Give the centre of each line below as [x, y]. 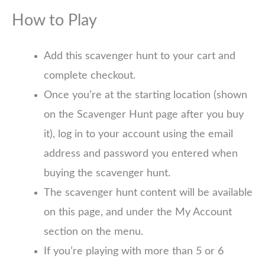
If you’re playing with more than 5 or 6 [134, 252]
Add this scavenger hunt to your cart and [140, 56]
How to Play [54, 21]
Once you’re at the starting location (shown [146, 96]
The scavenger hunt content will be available [148, 193]
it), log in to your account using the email [138, 135]
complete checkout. [90, 76]
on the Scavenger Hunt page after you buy [144, 115]
